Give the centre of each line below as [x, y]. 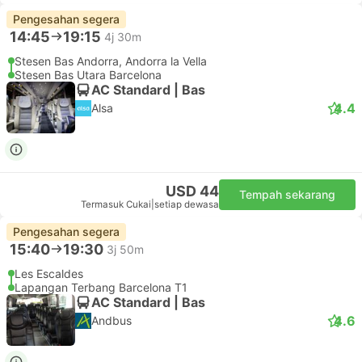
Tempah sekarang [287, 194]
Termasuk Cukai [116, 204]
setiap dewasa [187, 204]
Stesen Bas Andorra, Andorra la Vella [111, 61]
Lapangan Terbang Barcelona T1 [101, 287]
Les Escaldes [49, 274]
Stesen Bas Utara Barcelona [88, 75]
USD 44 [192, 191]
